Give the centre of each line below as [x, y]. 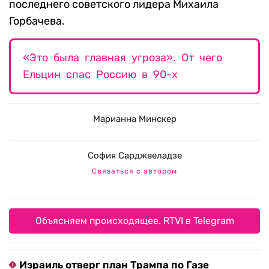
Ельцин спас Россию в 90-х [100, 75]
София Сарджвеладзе [134, 156]
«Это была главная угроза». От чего [122, 58]
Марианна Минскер [134, 119]
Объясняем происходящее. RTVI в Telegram [134, 221]
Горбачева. [37, 21]
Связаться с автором [134, 171]
